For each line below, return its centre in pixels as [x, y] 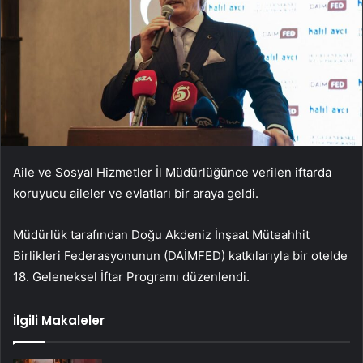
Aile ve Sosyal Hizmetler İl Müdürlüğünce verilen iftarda [172, 173]
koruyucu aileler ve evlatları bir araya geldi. [136, 194]
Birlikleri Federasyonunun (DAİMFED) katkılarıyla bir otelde [180, 256]
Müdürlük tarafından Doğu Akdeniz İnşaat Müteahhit [161, 235]
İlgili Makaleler [59, 321]
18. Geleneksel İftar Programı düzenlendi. [131, 277]
